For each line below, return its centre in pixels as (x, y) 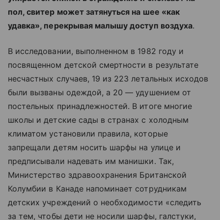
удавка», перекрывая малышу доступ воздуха (100, 26)
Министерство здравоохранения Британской (97, 175)
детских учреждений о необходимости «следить (105, 202)
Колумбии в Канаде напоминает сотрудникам (97, 189)
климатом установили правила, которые (88, 134)
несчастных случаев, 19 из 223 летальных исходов (108, 79)
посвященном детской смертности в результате (103, 65)
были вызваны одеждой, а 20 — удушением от (99, 92)
